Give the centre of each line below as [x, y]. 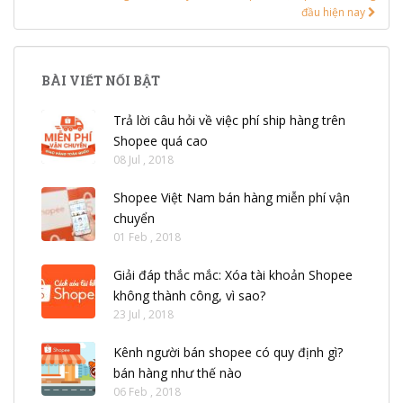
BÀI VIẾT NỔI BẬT [101, 80]
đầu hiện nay [335, 12]
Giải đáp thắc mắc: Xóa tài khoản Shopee [233, 274]
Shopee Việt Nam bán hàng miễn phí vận [232, 197]
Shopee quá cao [161, 140]
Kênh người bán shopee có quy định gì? [228, 352]
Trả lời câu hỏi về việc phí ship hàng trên [229, 120]
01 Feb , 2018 [147, 237]
